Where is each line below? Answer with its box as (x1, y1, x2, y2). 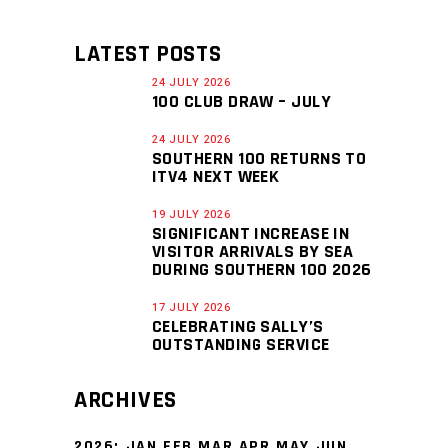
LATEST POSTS (74, 39, 222, 69)
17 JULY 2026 (152, 299, 231, 316)
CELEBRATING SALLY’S (152, 315, 324, 338)
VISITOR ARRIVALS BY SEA (152, 240, 354, 263)
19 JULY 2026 (152, 206, 231, 223)
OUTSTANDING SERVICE (152, 333, 330, 356)
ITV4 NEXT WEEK (152, 165, 280, 188)
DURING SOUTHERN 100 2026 (152, 258, 372, 281)
